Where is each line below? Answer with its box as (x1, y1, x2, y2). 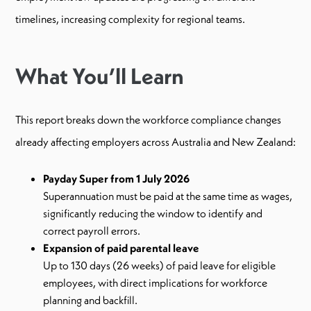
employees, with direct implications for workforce (43, 275, 267, 289)
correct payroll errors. (43, 223, 140, 237)
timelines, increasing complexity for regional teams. (15, 11, 245, 26)
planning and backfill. (43, 292, 137, 307)
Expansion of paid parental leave (43, 240, 199, 255)
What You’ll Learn (15, 62, 184, 90)
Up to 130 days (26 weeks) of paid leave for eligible (43, 258, 276, 272)
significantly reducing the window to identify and (43, 205, 262, 220)
